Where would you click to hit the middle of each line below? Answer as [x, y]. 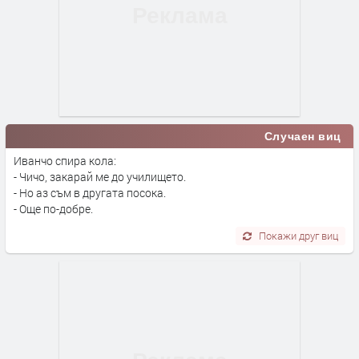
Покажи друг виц [299, 235]
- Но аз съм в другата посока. [90, 192]
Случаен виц [303, 136]
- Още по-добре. [53, 208]
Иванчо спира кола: [65, 160]
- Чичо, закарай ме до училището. [100, 176]
